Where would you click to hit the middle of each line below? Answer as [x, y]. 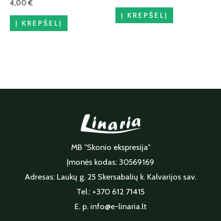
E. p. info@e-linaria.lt [110, 206]
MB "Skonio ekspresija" [110, 147]
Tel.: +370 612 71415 [110, 191]
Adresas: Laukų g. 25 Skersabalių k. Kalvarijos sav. [110, 177]
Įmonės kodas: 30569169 [110, 162]
